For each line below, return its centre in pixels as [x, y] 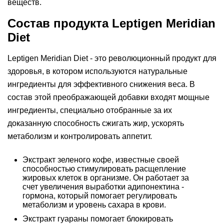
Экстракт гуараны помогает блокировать [98, 219]
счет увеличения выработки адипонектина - [103, 187]
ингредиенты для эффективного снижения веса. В [101, 84]
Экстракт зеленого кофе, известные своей [101, 160]
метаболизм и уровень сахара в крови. [94, 205]
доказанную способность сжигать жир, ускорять [96, 123]
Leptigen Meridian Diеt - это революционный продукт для [112, 58]
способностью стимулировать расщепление [104, 169]
